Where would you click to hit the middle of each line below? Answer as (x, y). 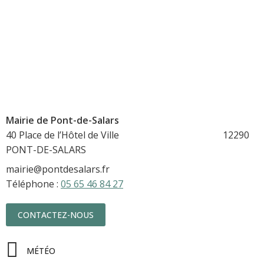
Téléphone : (33, 184)
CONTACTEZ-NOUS (56, 215)
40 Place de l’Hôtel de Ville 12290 (128, 135)
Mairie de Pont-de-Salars (62, 121)
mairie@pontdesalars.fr (58, 169)
